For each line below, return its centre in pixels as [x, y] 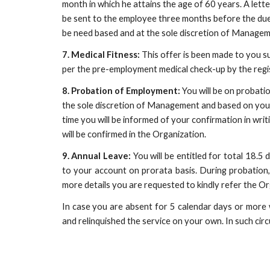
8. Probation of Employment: [121, 91]
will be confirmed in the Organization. [134, 134]
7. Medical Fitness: [101, 55]
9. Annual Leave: [97, 156]
